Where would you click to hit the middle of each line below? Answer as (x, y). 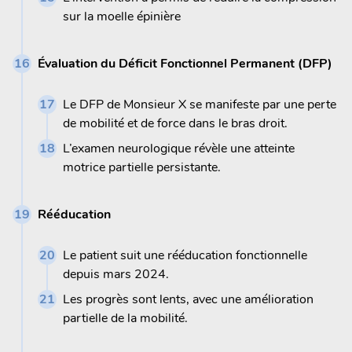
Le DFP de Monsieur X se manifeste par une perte (200, 104)
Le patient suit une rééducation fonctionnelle (185, 255)
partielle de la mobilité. (125, 318)
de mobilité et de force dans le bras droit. (175, 123)
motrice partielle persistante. (142, 167)
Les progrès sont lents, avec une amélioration (188, 299)
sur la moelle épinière (122, 16)
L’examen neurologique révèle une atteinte (179, 148)
